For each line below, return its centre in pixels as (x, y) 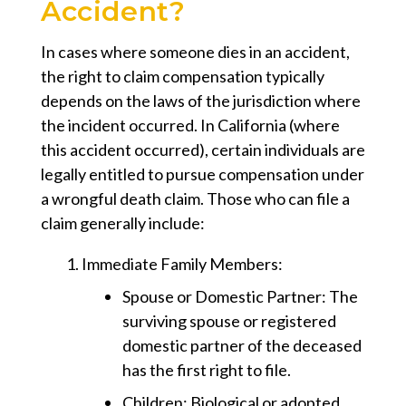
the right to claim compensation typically (183, 77)
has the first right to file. (207, 370)
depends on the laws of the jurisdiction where (201, 101)
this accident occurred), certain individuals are (203, 150)
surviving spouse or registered (229, 321)
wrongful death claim (126, 199)
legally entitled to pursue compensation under (203, 174)
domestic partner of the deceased (242, 346)
